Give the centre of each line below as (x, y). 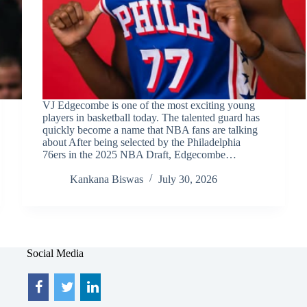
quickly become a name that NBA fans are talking (150, 130)
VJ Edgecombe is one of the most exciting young (149, 105)
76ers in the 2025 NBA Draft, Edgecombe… (140, 154)
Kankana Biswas (107, 179)
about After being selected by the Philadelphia (142, 142)
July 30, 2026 (188, 179)
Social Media (56, 254)
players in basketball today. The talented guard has (151, 117)
